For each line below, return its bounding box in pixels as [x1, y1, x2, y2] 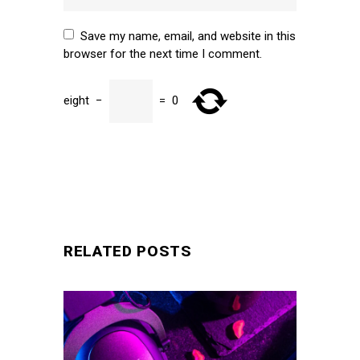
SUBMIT [85, 141, 129, 157]
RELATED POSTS [63, 241, 192, 260]
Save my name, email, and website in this [80, 28, 296, 43]
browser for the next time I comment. [63, 46, 262, 61]
